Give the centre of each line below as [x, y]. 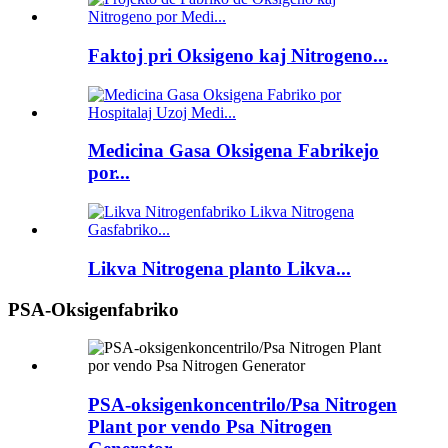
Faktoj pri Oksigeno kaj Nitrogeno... [238, 55]
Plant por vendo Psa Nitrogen [210, 426]
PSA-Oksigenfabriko [93, 309]
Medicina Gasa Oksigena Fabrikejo [233, 151]
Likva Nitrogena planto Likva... [219, 268]
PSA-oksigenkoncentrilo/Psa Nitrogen [242, 404]
